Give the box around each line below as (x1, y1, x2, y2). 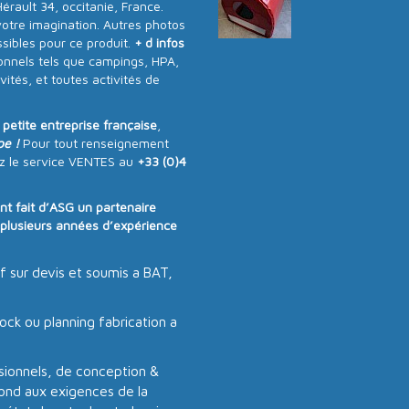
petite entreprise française (3, 116, 157, 132)
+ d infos (131, 34, 184, 50)
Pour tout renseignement (19, 134, 169, 151)
